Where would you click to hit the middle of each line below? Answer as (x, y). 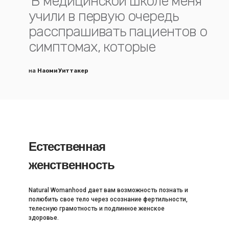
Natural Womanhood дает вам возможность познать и (108, 190)
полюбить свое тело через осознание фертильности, (108, 199)
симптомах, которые (92, 47)
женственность (72, 164)
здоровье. (44, 218)
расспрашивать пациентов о (118, 31)
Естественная (67, 146)
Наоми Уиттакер (63, 71)
